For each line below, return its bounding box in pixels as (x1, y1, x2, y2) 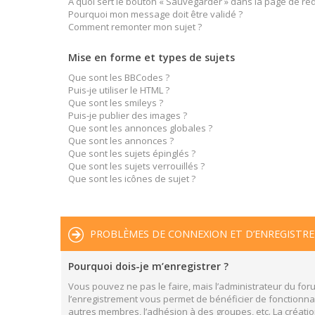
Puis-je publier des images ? (68, 109, 187, 122)
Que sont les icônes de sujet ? (68, 172, 195, 185)
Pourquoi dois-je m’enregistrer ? (68, 259, 229, 273)
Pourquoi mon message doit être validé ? (68, 8, 243, 20)
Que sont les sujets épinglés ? (68, 147, 195, 160)
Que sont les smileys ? (68, 96, 163, 109)
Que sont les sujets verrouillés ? (68, 160, 205, 172)
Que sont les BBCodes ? (68, 71, 169, 84)
